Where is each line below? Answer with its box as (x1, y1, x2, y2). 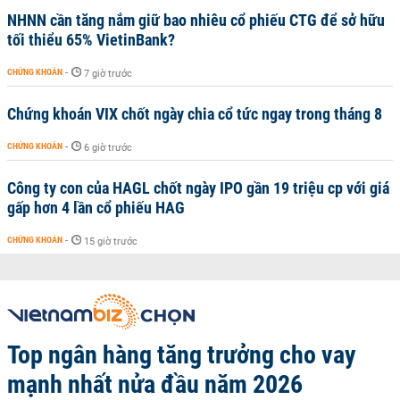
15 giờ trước (84, 235, 137, 247)
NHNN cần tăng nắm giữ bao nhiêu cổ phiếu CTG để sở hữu (7, 10, 385, 29)
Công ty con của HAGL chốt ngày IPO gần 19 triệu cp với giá (7, 178, 389, 197)
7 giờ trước (84, 67, 132, 79)
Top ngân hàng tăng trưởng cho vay (7, 339, 356, 370)
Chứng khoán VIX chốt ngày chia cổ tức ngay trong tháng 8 (7, 104, 382, 123)
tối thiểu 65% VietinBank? (7, 29, 175, 49)
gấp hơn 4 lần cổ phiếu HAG (7, 197, 185, 217)
